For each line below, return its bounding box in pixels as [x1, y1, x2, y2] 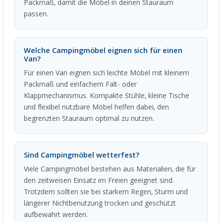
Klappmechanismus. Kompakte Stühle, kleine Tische [24, 92, 189, 100]
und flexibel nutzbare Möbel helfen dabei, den [24, 103, 169, 111]
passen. [24, 10, 48, 18]
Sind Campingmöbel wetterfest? [24, 151, 139, 160]
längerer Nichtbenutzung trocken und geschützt [24, 199, 176, 208]
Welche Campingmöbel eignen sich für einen [24, 46, 182, 55]
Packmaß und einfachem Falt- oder [24, 80, 137, 89]
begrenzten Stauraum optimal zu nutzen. [24, 114, 154, 123]
